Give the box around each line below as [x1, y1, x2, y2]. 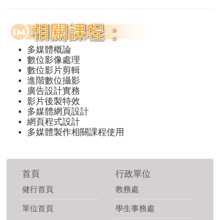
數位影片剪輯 [27, 65, 80, 76]
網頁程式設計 [27, 117, 80, 127]
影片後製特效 [27, 96, 80, 107]
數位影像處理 [27, 55, 80, 65]
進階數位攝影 [27, 76, 80, 86]
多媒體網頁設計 [27, 107, 89, 117]
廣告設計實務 [27, 86, 80, 96]
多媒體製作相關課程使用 [27, 127, 124, 137]
